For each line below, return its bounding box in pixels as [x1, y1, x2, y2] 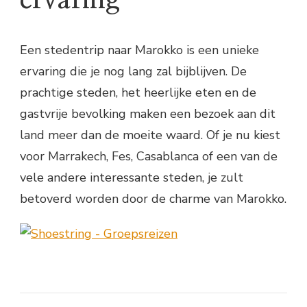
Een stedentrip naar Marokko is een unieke [20, 41, 259, 58]
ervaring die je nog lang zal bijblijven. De [20, 62, 247, 79]
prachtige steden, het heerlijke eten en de [20, 84, 256, 101]
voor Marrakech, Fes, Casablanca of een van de [20, 147, 278, 164]
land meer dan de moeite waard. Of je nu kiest [20, 126, 280, 143]
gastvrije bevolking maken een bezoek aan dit [20, 105, 275, 122]
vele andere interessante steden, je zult [20, 169, 243, 186]
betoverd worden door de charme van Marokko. [20, 190, 286, 207]
